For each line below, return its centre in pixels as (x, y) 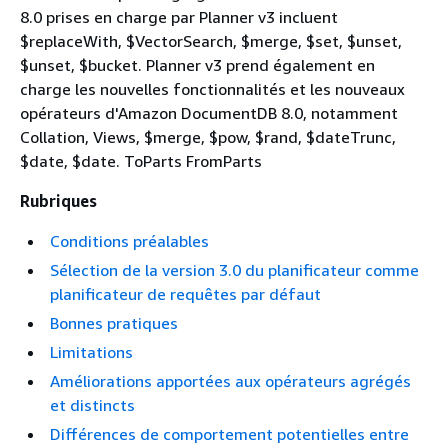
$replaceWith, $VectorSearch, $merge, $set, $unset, (211, 41)
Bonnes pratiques (114, 323)
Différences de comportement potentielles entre (229, 434)
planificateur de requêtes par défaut (185, 294)
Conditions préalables (129, 241)
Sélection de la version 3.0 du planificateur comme (234, 270)
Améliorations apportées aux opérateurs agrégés (230, 381)
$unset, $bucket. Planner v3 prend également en (197, 65)
